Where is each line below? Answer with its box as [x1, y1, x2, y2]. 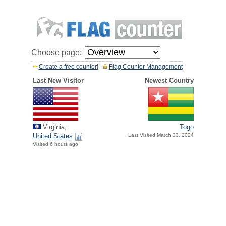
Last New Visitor [32, 77, 84, 84]
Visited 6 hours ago [32, 141, 78, 147]
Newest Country [144, 77, 194, 84]
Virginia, [40, 123, 67, 131]
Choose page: [31, 48, 82, 57]
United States [32, 132, 73, 140]
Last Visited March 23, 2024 [128, 132, 194, 138]
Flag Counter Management [108, 63, 183, 70]
